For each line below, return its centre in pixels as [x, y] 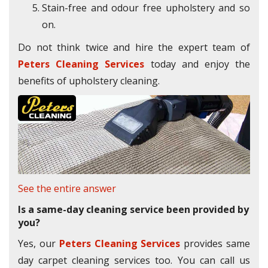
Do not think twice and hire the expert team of [134, 48]
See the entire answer [67, 188]
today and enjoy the [197, 64]
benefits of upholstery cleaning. [89, 81]
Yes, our [39, 243]
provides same [215, 243]
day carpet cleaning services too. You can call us [134, 260]
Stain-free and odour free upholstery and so [146, 8]
